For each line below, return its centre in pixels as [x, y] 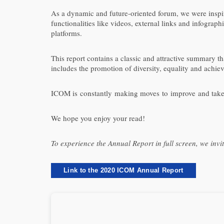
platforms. [66, 33]
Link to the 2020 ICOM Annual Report [123, 170]
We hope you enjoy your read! [98, 118]
